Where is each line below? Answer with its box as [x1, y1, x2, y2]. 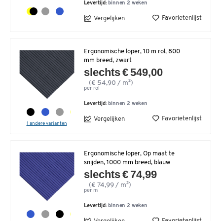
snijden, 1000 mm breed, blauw [84, 159, 170, 166]
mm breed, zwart [84, 57, 132, 64]
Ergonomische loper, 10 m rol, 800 [84, 48, 180, 55]
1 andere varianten [26, 121, 67, 127]
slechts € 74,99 [84, 168, 157, 181]
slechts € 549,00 [84, 66, 163, 79]
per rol [84, 86, 100, 92]
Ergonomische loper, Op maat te [84, 150, 175, 157]
